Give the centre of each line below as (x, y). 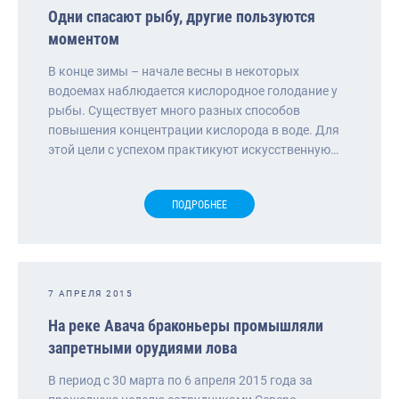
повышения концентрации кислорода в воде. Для (194, 130)
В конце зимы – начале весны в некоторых (174, 71)
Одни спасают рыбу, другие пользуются (182, 16)
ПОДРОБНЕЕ (199, 204)
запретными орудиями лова (142, 347)
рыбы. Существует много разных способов (174, 110)
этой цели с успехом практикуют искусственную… (193, 149)
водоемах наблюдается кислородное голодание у (193, 90)
